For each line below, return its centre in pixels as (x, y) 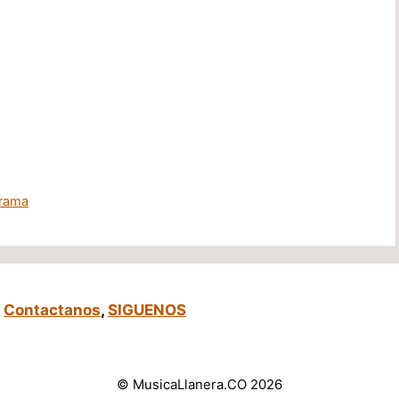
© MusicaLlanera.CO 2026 (199, 384)
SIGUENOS (147, 309)
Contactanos (52, 309)
